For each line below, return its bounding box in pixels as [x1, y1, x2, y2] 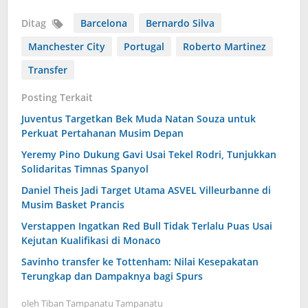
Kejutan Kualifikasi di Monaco [21, 234, 161, 247]
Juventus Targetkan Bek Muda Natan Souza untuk [21, 112, 256, 125]
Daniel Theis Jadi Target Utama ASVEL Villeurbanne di [21, 184, 271, 197]
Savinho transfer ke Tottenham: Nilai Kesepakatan [21, 255, 258, 268]
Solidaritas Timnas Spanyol [21, 162, 148, 175]
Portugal [124, 40, 164, 53]
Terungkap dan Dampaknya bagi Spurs [21, 269, 203, 283]
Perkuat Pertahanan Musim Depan [21, 126, 184, 140]
